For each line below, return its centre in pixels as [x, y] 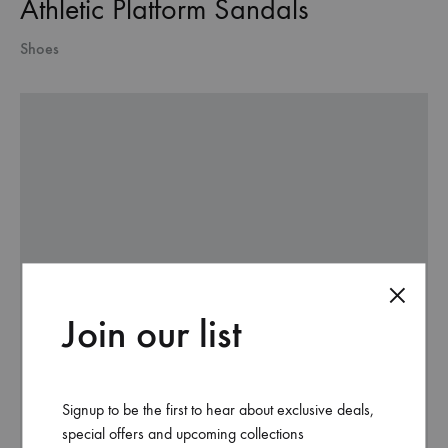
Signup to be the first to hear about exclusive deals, [218, 410]
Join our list [152, 333]
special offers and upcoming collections [183, 434]
